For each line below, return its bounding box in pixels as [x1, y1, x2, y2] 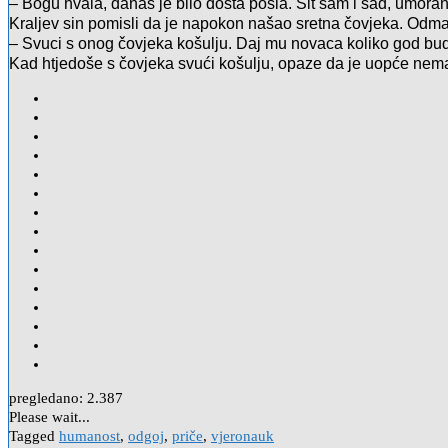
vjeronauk [211, 428, 274, 445]
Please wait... [9, 409, 90, 426]
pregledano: [9, 390, 83, 407]
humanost [59, 428, 120, 445]
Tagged [9, 428, 59, 445]
